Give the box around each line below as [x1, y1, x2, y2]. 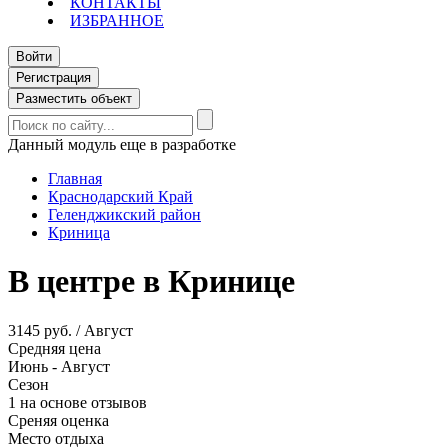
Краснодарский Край [48, 188, 193, 205]
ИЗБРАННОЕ [70, 12, 164, 29]
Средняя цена [8, 339, 101, 357]
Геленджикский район [48, 206, 201, 223]
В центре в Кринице [8, 263, 295, 300]
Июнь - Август [8, 357, 110, 375]
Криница [48, 224, 110, 241]
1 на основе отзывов [8, 393, 147, 411]
